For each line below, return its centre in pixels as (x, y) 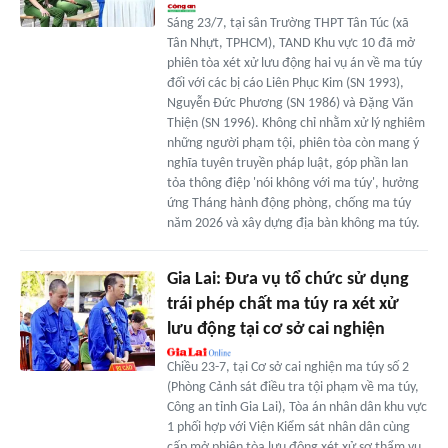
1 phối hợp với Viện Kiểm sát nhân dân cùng (288, 427)
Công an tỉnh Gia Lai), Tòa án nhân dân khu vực (296, 407)
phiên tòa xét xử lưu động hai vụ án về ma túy (294, 63)
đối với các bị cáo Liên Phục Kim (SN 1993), (285, 83)
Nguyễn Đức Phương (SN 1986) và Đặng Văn (289, 103)
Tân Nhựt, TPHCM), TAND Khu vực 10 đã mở (290, 43)
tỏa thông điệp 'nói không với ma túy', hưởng (292, 183)
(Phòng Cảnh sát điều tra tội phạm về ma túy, (292, 387)
